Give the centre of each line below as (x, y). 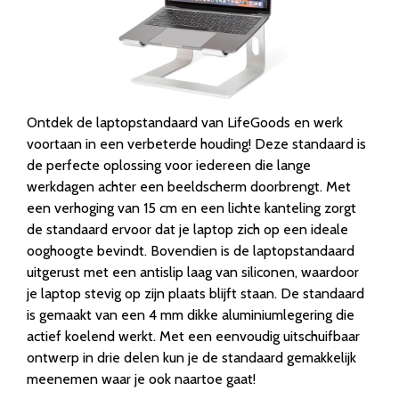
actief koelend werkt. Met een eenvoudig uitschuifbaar (193, 336)
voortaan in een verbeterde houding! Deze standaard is (196, 143)
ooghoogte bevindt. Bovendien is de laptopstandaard (191, 250)
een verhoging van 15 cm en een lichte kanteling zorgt (191, 208)
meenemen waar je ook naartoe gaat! (141, 379)
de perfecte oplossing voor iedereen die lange (169, 165)
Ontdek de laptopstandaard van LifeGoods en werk (185, 122)
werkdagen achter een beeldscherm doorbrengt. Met (189, 186)
